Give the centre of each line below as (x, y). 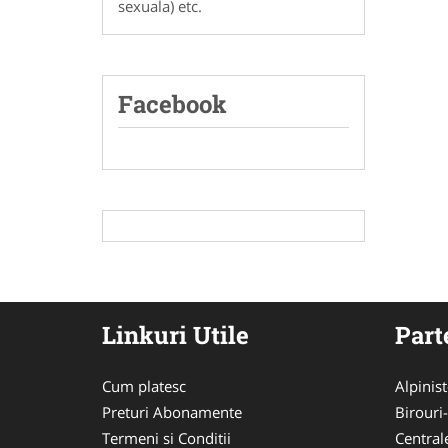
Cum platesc (144, 385)
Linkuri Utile (175, 334)
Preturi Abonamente (172, 411)
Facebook (172, 103)
